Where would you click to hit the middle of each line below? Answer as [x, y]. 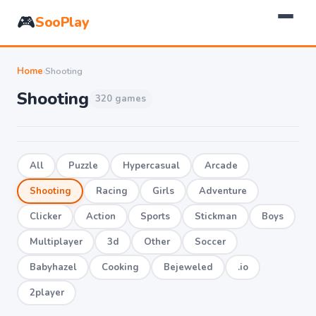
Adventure [223, 191]
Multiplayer [56, 242]
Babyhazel [53, 267]
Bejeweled [188, 267]
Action [101, 216]
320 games [121, 98]
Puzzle [83, 165]
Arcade [221, 165]
